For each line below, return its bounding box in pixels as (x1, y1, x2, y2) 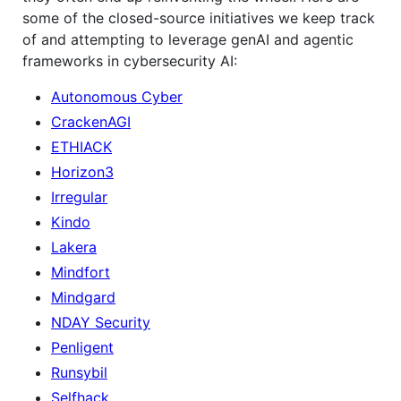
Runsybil (51, 363, 107, 381)
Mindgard (51, 287, 115, 306)
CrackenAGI (51, 112, 131, 131)
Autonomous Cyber (51, 87, 183, 106)
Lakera (51, 237, 97, 256)
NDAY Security (51, 312, 150, 331)
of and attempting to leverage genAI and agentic (22, 30, 354, 48)
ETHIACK (51, 137, 112, 156)
